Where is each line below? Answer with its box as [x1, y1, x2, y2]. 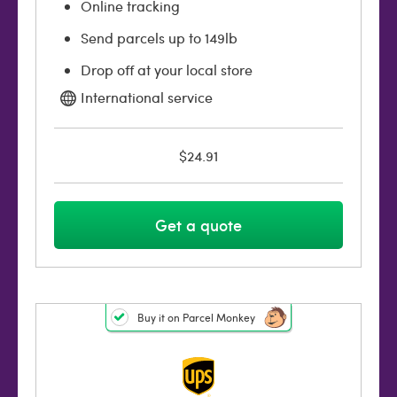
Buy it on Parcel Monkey [137, 310, 255, 324]
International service [81, 88, 213, 106]
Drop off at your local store [81, 60, 253, 79]
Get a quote [155, 214, 242, 236]
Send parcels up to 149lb [81, 28, 237, 47]
